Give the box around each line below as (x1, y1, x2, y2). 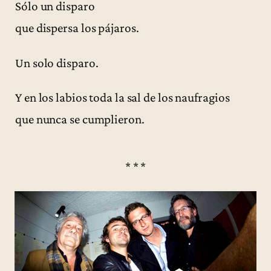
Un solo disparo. (15, 55, 99, 70)
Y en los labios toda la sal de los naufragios (15, 90, 230, 105)
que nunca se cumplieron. (15, 111, 145, 126)
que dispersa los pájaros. (15, 21, 139, 36)
